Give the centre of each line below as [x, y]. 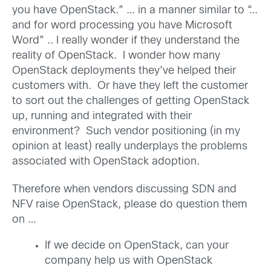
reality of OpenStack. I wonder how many [116, 56]
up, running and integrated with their [102, 117]
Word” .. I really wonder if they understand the [126, 41]
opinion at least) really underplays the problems [130, 147]
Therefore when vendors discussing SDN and [124, 189]
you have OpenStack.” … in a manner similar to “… [135, 11]
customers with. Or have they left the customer [130, 87]
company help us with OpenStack [129, 261]
